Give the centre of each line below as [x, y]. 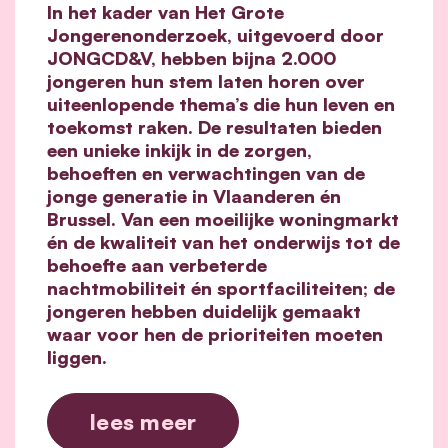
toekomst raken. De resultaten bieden [214, 127]
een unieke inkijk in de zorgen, [179, 150]
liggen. [77, 357]
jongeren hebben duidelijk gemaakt [204, 311]
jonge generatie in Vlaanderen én [194, 196]
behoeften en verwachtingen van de [206, 173]
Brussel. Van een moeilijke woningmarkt [223, 219]
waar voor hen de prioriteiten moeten [215, 334]
